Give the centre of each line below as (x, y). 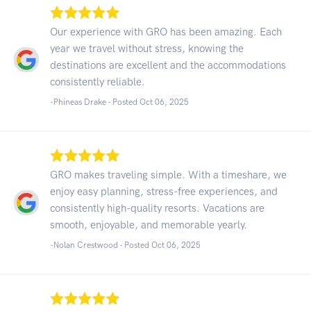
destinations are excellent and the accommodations (168, 65)
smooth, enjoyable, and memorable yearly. (149, 225)
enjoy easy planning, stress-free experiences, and (164, 191)
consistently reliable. (98, 82)
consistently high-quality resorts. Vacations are (157, 208)
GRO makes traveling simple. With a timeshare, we (168, 175)
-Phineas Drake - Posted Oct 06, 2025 (119, 102)
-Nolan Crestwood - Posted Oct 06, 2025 (125, 245)
